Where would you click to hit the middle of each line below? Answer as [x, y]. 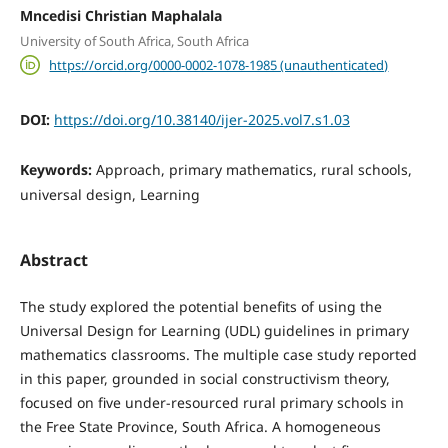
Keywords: [57, 170]
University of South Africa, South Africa [134, 41]
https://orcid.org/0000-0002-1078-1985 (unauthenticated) [219, 65]
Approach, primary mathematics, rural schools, [253, 170]
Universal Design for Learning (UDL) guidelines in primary [214, 331]
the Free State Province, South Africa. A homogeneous [200, 427]
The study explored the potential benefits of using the [200, 307]
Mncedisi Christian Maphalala [120, 15]
